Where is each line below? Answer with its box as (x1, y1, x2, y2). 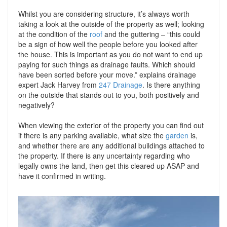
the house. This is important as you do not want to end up (18, 49, 203, 59)
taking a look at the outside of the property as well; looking (18, 19, 204, 29)
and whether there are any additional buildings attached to (18, 140, 205, 150)
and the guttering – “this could (102, 29, 200, 39)
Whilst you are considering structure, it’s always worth (18, 9, 190, 19)
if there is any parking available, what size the (18, 130, 166, 140)
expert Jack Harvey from (18, 80, 99, 90)
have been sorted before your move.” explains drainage (18, 69, 196, 80)
